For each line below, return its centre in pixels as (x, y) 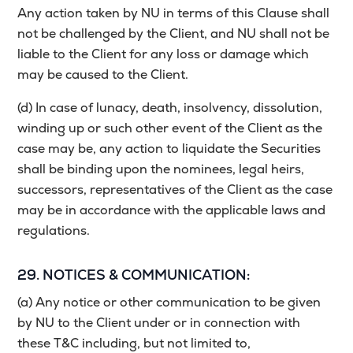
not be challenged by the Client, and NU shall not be (174, 34)
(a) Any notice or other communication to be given (169, 303)
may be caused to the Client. (103, 75)
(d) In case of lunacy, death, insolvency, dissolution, (170, 108)
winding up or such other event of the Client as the (170, 128)
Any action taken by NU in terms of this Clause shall (174, 13)
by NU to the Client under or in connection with (159, 323)
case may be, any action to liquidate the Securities (169, 149)
